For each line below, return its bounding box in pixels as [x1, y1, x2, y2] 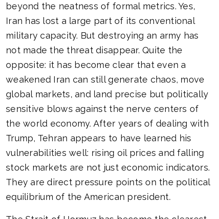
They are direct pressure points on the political [6, 177, 210, 188]
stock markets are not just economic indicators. [6, 162, 210, 173]
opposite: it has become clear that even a [6, 60, 186, 70]
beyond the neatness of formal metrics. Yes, [6, 1, 196, 12]
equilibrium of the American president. [6, 192, 171, 202]
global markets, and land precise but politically [6, 89, 209, 100]
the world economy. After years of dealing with [6, 118, 209, 129]
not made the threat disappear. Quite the [6, 45, 183, 56]
